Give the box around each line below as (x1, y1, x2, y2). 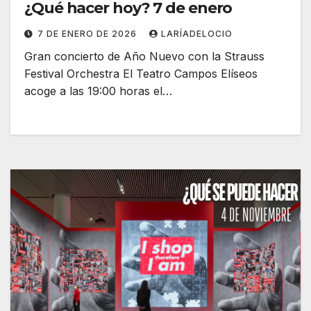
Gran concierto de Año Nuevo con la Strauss (24, 49, 264, 64)
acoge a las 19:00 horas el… (24, 84, 172, 99)
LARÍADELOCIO (161, 28, 233, 40)
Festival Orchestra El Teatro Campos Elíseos (24, 67, 258, 81)
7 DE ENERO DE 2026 (37, 28, 140, 40)
